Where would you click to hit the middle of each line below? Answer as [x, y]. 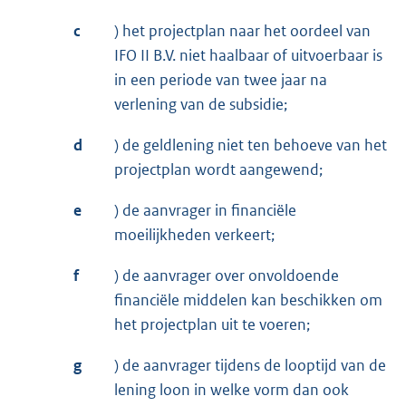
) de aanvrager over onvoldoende [227, 276]
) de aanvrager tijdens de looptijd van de [250, 366]
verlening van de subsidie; [201, 105]
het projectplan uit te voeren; [212, 325]
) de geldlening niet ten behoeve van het [251, 145]
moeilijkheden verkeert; [194, 235]
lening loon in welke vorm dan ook [232, 390]
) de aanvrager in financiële [205, 211]
